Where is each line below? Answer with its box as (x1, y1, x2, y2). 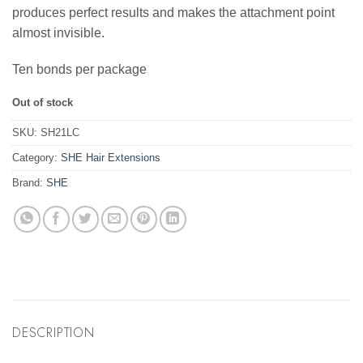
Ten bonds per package (12, 62, 147, 77)
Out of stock (12, 96, 73, 109)
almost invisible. (12, 25, 105, 40)
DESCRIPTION (12, 322, 95, 342)
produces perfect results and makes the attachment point (12, 5, 335, 19)
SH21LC (41, 126, 79, 139)
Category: (12, 151, 61, 164)
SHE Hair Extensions (61, 151, 160, 164)
